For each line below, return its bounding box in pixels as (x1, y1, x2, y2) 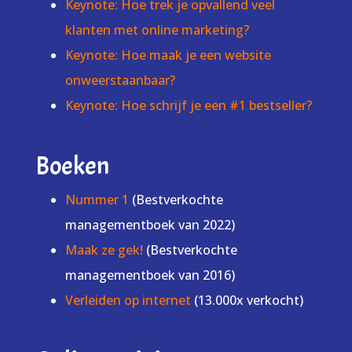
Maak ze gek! (64, 241, 143, 259)
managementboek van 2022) (64, 216, 235, 234)
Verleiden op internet (64, 291, 191, 310)
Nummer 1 (64, 191, 132, 209)
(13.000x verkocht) (190, 291, 303, 310)
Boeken (35, 150, 109, 183)
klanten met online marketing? (64, 21, 249, 39)
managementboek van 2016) (64, 266, 235, 284)
